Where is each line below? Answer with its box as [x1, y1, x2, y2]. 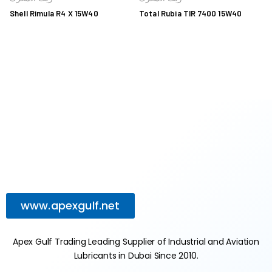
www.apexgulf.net [21, 197, 120, 213]
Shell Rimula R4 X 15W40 [10, 8, 98, 18]
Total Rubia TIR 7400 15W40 [139, 8, 242, 18]
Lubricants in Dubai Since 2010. [73, 249, 199, 262]
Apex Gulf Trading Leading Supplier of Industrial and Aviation [13, 235, 259, 248]
